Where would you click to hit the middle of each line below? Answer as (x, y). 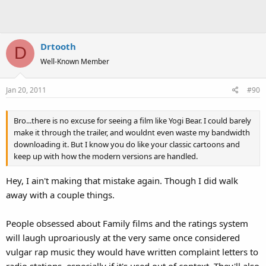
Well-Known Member (75, 61)
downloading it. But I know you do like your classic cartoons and (127, 145)
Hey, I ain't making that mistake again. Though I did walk (122, 180)
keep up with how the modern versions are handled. (106, 156)
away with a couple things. (60, 194)
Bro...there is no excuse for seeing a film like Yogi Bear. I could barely (132, 121)
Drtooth (58, 46)
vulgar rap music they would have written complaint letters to (132, 251)
